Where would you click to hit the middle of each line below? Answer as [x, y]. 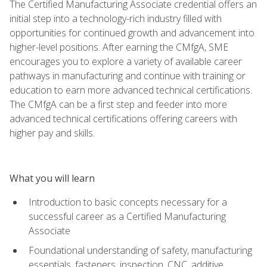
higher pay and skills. [52, 133]
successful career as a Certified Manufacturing [127, 216]
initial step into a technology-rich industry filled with [116, 18]
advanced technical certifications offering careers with [123, 118]
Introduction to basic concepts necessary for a [128, 202]
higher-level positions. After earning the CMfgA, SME [119, 47]
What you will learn [52, 178]
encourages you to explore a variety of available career [126, 61]
